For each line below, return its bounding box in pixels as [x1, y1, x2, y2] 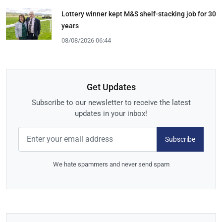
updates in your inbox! [75, 109, 147, 118]
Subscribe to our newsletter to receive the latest [31, 98, 191, 108]
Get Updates [86, 82, 136, 93]
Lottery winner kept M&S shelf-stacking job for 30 [61, 9, 216, 18]
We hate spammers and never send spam [53, 161, 169, 168]
